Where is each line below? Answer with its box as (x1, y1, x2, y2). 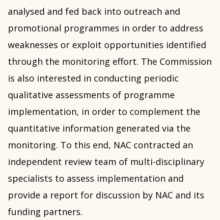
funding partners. (8, 206, 82, 218)
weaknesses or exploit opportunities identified (8, 39, 206, 51)
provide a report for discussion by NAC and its (8, 189, 204, 201)
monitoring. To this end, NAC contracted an (8, 139, 193, 151)
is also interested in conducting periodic (8, 72, 179, 84)
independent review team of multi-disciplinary (8, 156, 204, 168)
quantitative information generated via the (8, 122, 191, 135)
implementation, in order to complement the (8, 106, 200, 118)
